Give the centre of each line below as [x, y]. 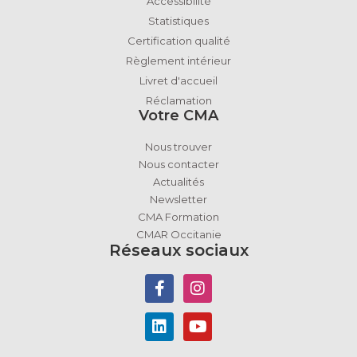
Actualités [178, 181]
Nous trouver [178, 146]
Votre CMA [178, 115]
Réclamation [178, 100]
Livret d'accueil [178, 80]
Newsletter [178, 199]
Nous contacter [178, 164]
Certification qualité [178, 40]
